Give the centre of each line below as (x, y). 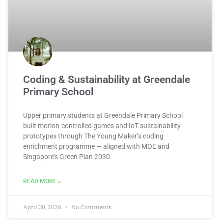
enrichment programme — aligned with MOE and (96, 147)
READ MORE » (42, 181)
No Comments (91, 207)
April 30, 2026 (43, 207)
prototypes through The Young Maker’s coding (93, 136)
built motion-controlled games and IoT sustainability (102, 126)
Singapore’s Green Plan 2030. (68, 157)
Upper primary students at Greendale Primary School (103, 116)
